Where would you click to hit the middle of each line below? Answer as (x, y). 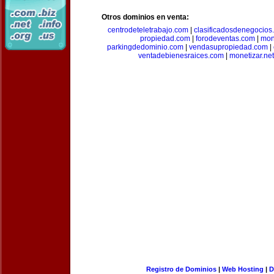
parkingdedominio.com (145, 47)
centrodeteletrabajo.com (148, 30)
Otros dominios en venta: (145, 17)
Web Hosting (243, 269)
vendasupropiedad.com (228, 47)
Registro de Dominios (181, 269)
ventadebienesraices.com (181, 56)
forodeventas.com (225, 39)
